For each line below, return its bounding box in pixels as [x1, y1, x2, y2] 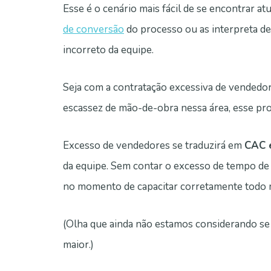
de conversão [63, 22, 124, 37]
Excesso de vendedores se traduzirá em [63, 139, 244, 153]
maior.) [63, 238, 94, 252]
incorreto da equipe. [63, 43, 154, 57]
